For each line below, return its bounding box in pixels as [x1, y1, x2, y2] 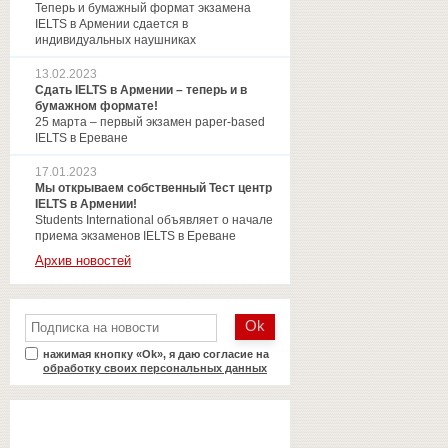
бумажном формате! [35, 98, 158, 113]
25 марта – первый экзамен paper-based [35, 114, 265, 129]
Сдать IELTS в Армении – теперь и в [35, 82, 247, 97]
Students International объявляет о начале [35, 212, 273, 227]
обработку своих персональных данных [43, 361, 267, 374]
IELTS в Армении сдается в [35, 16, 188, 31]
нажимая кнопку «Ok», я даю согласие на [43, 347, 269, 360]
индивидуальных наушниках [35, 32, 196, 47]
